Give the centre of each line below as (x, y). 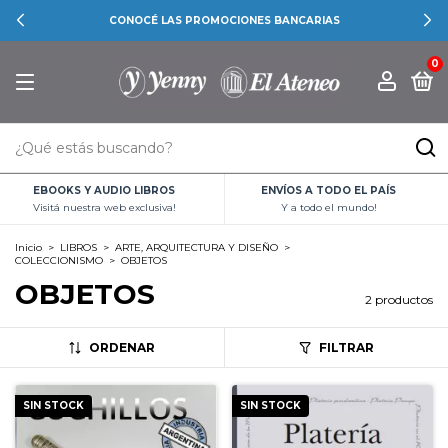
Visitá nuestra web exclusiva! (104, 208)
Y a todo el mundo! (328, 208)
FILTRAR (346, 348)
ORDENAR (121, 348)
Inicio (28, 248)
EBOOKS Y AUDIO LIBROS (104, 191)
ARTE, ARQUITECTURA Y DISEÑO (196, 248)
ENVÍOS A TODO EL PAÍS (329, 191)
